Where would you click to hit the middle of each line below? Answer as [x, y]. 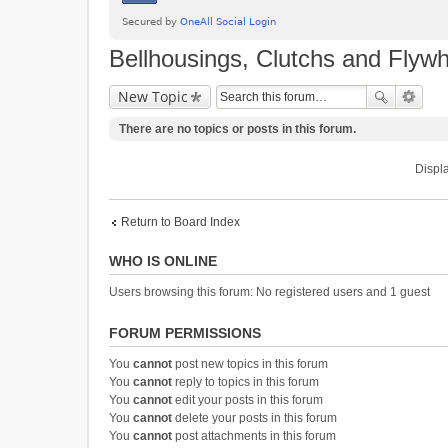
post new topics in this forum [250, 364]
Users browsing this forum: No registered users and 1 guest [269, 292]
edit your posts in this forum [247, 400]
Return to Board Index [180, 222]
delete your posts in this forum [254, 418]
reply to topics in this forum [245, 382]
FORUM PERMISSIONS [185, 333]
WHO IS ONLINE [163, 261]
